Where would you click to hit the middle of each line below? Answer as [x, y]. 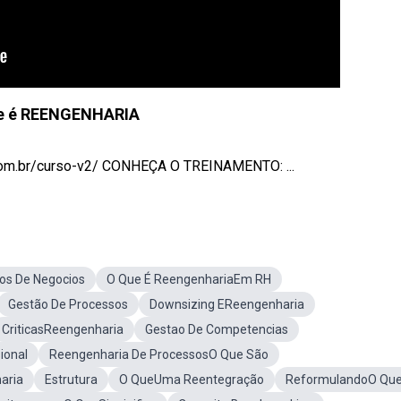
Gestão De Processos [68, 304]
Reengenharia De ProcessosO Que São [159, 354]
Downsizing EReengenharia [227, 304]
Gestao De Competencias [217, 329]
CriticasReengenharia [63, 329]
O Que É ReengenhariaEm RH [189, 279]
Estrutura [71, 380]
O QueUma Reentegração [192, 380]
